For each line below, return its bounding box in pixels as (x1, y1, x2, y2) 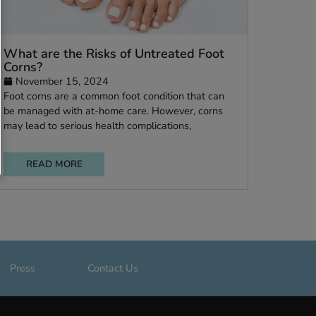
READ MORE (99, 280, 162, 296)
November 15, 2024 (87, 187, 191, 203)
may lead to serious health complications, (74, 236, 283, 253)
